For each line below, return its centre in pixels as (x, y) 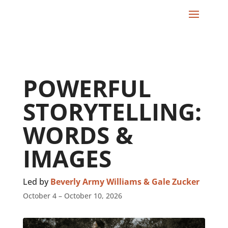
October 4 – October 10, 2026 (72, 196)
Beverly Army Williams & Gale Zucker (125, 182)
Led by (36, 182)
